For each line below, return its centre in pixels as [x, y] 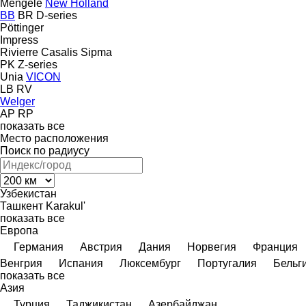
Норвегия [212, 247]
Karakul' [66, 206]
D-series [57, 15]
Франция [275, 247]
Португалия [227, 263]
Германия [39, 247]
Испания [81, 263]
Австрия [101, 247]
